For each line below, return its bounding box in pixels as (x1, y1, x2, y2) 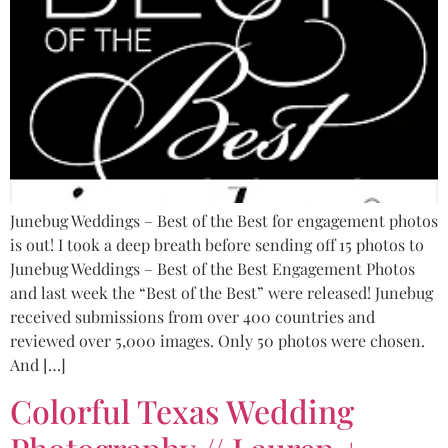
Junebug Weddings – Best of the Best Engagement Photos (10, 258, 415, 280)
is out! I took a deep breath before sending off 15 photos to (10, 234, 424, 256)
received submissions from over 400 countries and (10, 306, 375, 328)
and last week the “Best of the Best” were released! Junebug (10, 282, 433, 304)
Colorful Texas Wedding (10, 388, 354, 432)
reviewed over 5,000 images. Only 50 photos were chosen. (10, 330, 425, 352)
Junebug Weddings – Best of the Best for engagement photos (10, 210, 438, 232)
